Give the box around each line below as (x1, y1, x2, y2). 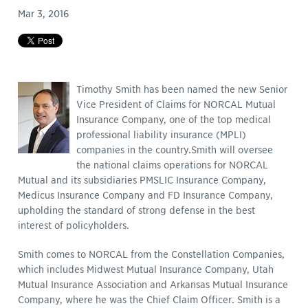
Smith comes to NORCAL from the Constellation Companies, (18, 248, 285, 260)
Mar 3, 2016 (18, 8, 69, 19)
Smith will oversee (191, 144, 274, 155)
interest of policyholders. (18, 219, 133, 231)
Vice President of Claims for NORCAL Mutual (76, 98, 276, 110)
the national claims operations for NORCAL (76, 159, 269, 170)
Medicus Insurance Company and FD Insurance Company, (18, 189, 274, 201)
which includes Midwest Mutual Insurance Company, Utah (18, 263, 274, 275)
